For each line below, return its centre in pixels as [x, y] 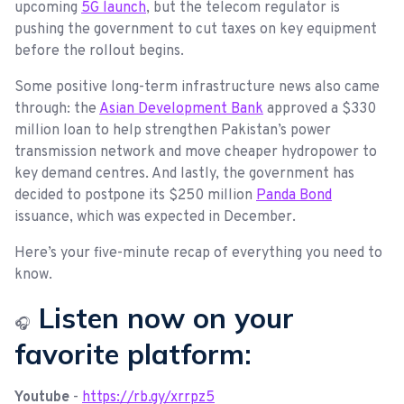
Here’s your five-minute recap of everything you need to [198, 253]
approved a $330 [320, 109]
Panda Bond [294, 195]
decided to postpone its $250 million [135, 195]
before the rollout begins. [101, 51]
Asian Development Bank [181, 109]
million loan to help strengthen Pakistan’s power [173, 130]
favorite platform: [133, 353]
